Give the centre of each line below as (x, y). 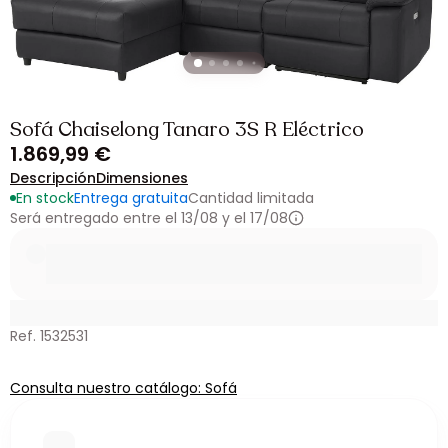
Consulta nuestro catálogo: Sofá (123, 388)
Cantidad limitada (251, 198)
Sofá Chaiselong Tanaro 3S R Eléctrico (187, 129)
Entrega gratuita (131, 198)
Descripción (53, 178)
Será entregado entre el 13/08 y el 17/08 (149, 218)
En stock (45, 198)
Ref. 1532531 (49, 336)
